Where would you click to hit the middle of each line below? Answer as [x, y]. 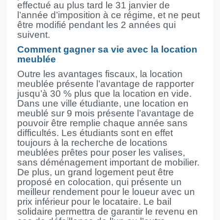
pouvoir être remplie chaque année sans [102, 123]
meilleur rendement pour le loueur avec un [106, 192]
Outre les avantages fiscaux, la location [100, 74]
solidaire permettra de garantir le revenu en [108, 211]
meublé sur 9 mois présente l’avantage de [106, 113]
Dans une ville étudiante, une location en [103, 103]
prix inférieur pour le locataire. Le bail [94, 202]
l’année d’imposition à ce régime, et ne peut [109, 15]
